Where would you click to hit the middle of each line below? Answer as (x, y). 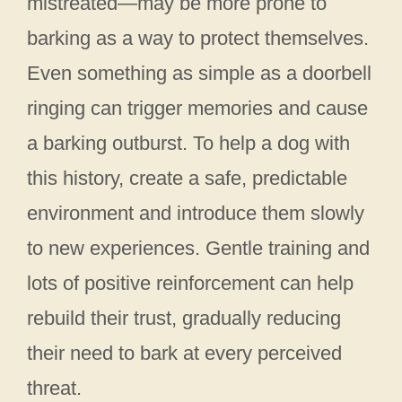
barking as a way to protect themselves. (198, 39)
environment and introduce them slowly (196, 214)
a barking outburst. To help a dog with (188, 144)
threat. (54, 389)
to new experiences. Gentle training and (198, 249)
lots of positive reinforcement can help (190, 284)
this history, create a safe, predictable (187, 179)
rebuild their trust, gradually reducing (184, 319)
